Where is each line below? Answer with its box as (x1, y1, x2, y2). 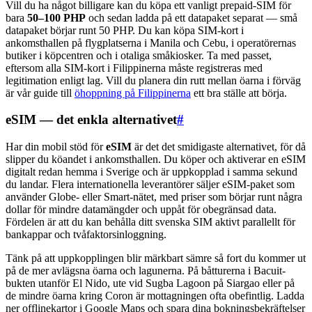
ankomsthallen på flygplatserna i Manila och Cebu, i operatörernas (6, 36, 296, 49)
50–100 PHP (27, 11, 86, 24)
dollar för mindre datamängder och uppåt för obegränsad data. (6, 203, 276, 215)
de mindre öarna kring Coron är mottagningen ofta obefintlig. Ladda (6, 290, 304, 302)
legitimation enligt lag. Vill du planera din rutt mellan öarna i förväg (6, 74, 301, 86)
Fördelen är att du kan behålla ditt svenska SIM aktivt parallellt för (6, 216, 295, 228)
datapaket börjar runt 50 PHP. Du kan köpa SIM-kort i (6, 24, 244, 36)
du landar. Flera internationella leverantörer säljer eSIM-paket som (6, 178, 295, 190)
